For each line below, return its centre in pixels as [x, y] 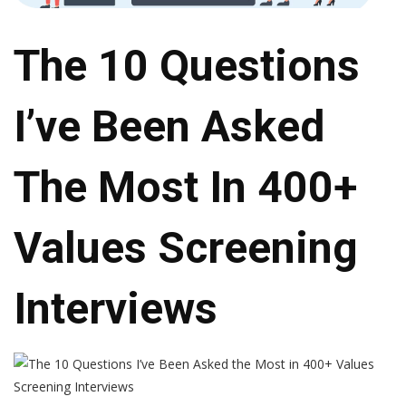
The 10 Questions [187, 66]
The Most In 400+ [185, 188]
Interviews [116, 309]
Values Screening [186, 248]
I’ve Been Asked [169, 127]
